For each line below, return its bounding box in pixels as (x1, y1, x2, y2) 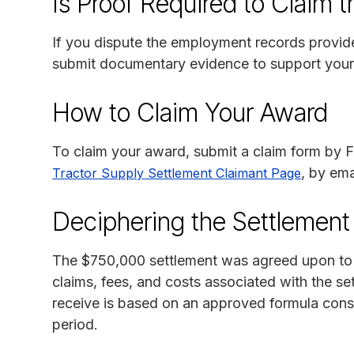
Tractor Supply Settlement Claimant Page (52, 165, 301, 182)
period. (52, 316, 98, 333)
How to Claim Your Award (52, 97, 328, 129)
